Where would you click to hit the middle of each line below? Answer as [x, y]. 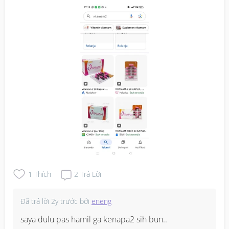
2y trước [64, 201]
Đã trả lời [36, 201]
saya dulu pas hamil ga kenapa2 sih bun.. [94, 219]
